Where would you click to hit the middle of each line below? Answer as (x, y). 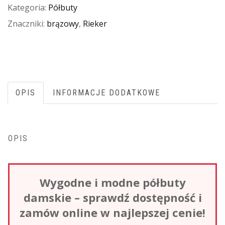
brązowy (63, 23)
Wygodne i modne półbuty (113, 182)
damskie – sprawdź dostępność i (113, 197)
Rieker (95, 23)
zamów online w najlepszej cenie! (113, 212)
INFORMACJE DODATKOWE (106, 92)
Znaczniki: (27, 23)
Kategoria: (28, 8)
